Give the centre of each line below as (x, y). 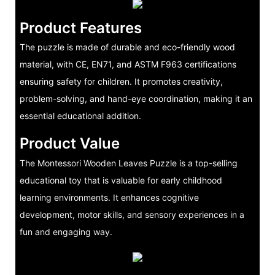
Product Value (69, 144)
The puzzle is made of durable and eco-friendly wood (127, 47)
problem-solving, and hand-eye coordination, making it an (136, 99)
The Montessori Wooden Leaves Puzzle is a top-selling (128, 163)
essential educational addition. (80, 116)
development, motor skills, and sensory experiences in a (132, 214)
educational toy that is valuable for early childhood (121, 180)
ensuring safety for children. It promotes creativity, (121, 82)
